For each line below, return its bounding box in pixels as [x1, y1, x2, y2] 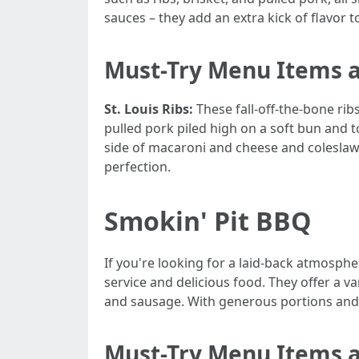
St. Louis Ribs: [104, 100, 193, 118]
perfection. [104, 158, 171, 175]
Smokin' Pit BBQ [104, 204, 311, 238]
